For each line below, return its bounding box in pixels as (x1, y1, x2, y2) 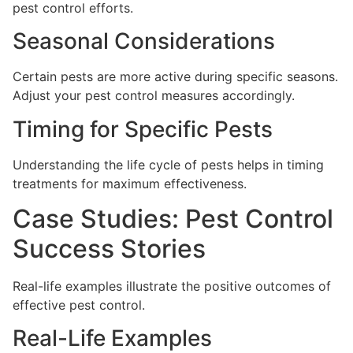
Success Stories (13, 232, 206, 264)
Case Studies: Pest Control (13, 203, 333, 234)
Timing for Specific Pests (13, 115, 273, 143)
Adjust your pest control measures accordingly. (13, 87, 295, 104)
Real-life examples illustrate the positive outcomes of (13, 277, 331, 294)
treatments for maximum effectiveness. (13, 175, 247, 191)
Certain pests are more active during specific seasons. (13, 69, 338, 85)
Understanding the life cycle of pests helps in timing (13, 156, 324, 173)
